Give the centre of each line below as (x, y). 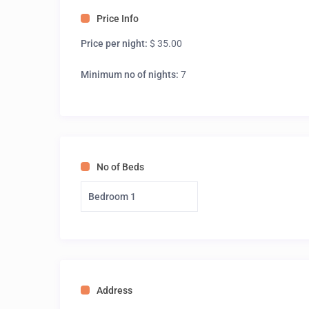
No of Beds (120, 167)
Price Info (118, 19)
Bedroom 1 (112, 197)
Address (114, 291)
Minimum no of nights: (130, 75)
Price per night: (114, 44)
